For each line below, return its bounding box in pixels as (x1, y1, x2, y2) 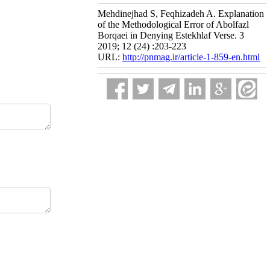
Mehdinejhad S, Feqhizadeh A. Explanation (98, 8, 264, 19)
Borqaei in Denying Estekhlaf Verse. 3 (98, 30, 244, 40)
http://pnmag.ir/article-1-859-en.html (122, 52, 260, 62)
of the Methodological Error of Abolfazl (98, 19, 249, 30)
